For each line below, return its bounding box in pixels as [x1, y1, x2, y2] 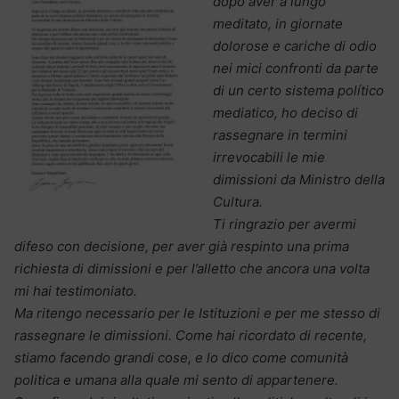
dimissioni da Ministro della [213, 170, 385, 188]
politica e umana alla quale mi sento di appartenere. [14, 370, 338, 388]
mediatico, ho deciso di [213, 103, 358, 121]
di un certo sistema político [213, 81, 384, 99]
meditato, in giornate [213, 14, 343, 32]
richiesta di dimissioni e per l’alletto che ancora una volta [14, 259, 370, 277]
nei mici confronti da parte [213, 59, 379, 77]
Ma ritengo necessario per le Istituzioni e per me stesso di [14, 304, 380, 322]
